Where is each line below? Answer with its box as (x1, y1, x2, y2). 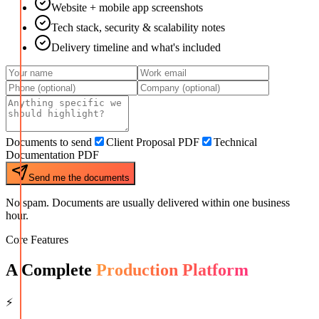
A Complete (6, 261, 96, 280)
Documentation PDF (6, 149, 99, 162)
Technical (214, 136, 257, 149)
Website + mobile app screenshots (51, 1, 203, 14)
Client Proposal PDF (106, 136, 199, 149)
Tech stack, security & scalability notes (51, 21, 225, 34)
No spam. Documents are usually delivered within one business (6, 197, 290, 209)
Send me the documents (28, 172, 130, 184)
